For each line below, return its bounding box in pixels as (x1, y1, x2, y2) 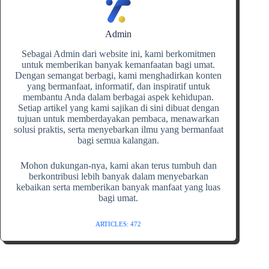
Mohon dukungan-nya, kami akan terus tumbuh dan (20, 160, 217, 171)
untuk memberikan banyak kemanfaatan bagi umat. (22, 59, 216, 70)
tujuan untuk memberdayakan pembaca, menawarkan (17, 113, 220, 124)
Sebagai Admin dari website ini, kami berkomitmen (21, 49, 216, 59)
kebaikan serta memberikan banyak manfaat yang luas (16, 182, 221, 192)
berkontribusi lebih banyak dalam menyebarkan (28, 171, 208, 181)
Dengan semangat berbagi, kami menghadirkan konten (15, 70, 222, 80)
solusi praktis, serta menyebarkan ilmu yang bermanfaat (13, 124, 223, 134)
